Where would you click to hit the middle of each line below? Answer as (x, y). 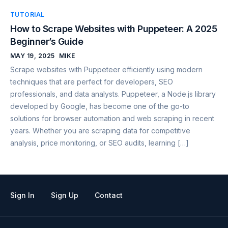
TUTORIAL (27, 15)
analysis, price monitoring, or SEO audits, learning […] (99, 143)
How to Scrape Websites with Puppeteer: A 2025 (114, 29)
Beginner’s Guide (47, 42)
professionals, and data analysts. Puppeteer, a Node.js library (113, 94)
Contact (109, 195)
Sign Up (65, 195)
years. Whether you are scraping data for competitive (100, 131)
